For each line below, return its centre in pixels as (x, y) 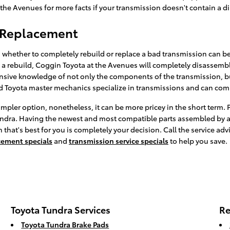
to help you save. (198, 141)
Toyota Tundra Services (61, 209)
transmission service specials (119, 141)
